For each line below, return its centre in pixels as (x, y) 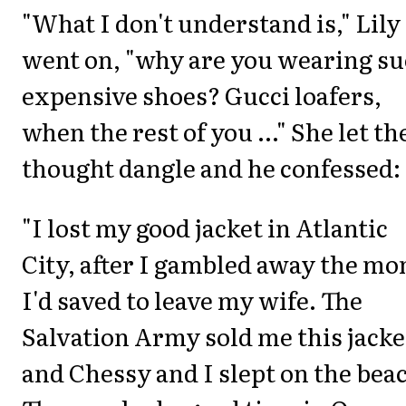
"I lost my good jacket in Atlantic (205, 227)
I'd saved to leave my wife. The (192, 300)
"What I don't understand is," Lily (211, 22)
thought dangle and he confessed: (211, 167)
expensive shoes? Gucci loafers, (202, 94)
